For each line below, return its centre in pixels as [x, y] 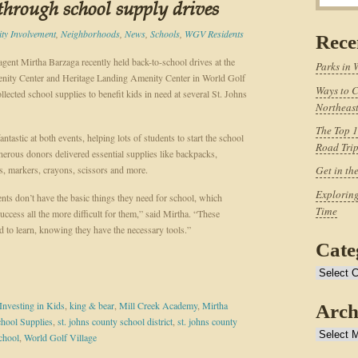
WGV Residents [214, 34]
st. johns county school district [115, 321]
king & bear [92, 305]
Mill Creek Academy [158, 305]
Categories [335, 273]
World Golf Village [60, 337]
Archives [332, 335]
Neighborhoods [90, 34]
